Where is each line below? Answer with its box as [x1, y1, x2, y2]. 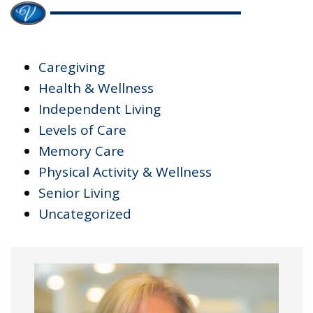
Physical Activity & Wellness [38, 162, 212, 181]
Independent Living [38, 99, 161, 118]
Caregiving [38, 57, 105, 76]
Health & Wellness [38, 78, 154, 97]
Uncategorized [38, 204, 131, 223]
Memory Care [38, 141, 124, 160]
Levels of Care [38, 120, 126, 139]
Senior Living [38, 183, 119, 202]
